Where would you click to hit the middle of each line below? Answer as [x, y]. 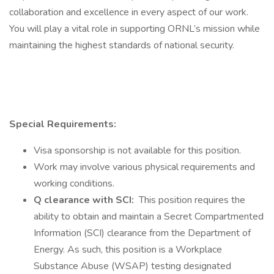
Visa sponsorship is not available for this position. [137, 150]
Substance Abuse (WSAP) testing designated [132, 266]
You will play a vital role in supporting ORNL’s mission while [135, 29]
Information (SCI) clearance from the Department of [142, 233]
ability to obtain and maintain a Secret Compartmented [149, 217]
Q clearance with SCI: [85, 200]
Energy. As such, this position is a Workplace [128, 250]
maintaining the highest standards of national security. [122, 45]
